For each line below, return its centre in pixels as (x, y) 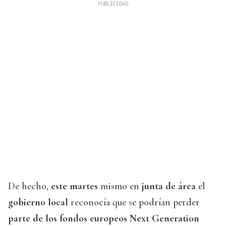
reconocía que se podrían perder (134, 203)
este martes (74, 186)
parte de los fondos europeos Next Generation (104, 219)
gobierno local (38, 203)
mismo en (120, 186)
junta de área (169, 186)
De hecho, (30, 186)
